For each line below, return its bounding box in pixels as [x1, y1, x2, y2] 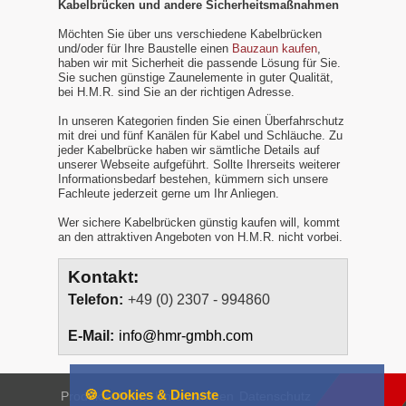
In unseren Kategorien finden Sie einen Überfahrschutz [58, 113, 344, 128]
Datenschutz [239, 388, 311, 403]
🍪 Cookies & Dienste [84, 386, 218, 402]
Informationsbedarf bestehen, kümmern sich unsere [58, 171, 328, 186]
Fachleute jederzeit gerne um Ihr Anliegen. [58, 186, 279, 200]
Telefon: [68, 291, 123, 307]
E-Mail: [68, 327, 114, 343]
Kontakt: [68, 266, 139, 286]
